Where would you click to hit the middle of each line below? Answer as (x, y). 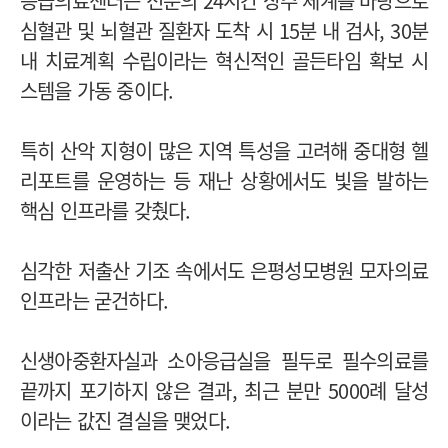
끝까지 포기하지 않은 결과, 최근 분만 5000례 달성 (224, 390)
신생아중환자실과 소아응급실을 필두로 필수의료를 (224, 360)
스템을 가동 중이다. (97, 90)
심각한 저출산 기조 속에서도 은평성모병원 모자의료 (224, 270)
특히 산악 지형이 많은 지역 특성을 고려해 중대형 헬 (224, 150)
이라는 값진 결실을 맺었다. (125, 420)
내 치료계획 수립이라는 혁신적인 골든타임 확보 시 (224, 60)
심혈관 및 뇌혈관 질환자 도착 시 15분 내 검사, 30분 (224, 30)
